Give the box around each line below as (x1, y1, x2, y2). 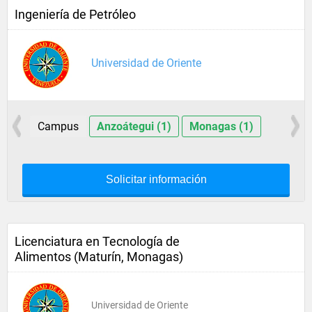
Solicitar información (105, 173, 207, 185)
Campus (37, 120, 79, 133)
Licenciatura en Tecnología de (15, 234, 180, 249)
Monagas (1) (189, 120, 253, 133)
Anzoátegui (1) (96, 120, 171, 133)
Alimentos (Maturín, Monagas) (15, 249, 183, 264)
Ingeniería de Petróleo (15, 7, 136, 22)
